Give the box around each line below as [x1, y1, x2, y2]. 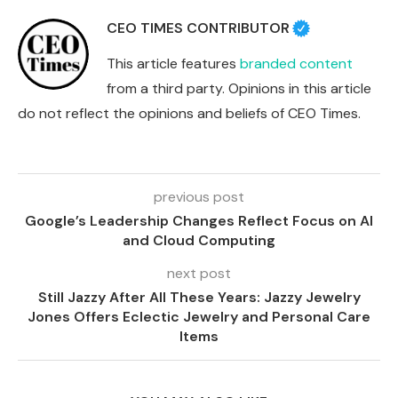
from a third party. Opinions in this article [107, 78, 371, 98]
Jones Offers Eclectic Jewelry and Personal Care [28, 306, 370, 326]
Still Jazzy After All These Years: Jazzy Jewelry [37, 287, 361, 306]
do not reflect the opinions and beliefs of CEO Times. [18, 103, 361, 123]
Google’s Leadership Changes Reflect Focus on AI [25, 211, 373, 230]
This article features [107, 53, 240, 73]
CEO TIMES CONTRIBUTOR [107, 18, 290, 37]
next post [167, 263, 231, 283]
